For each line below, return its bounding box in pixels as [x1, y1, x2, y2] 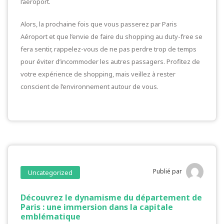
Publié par [153, 166, 182, 175]
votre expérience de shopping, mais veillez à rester [20, 69, 175, 78]
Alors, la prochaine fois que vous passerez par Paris [20, 19, 177, 28]
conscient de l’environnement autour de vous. [20, 82, 158, 91]
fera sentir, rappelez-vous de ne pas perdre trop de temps [20, 44, 196, 53]
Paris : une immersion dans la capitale [20, 201, 173, 212]
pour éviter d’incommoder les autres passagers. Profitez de [20, 57, 200, 66]
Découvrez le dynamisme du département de [20, 192, 202, 203]
